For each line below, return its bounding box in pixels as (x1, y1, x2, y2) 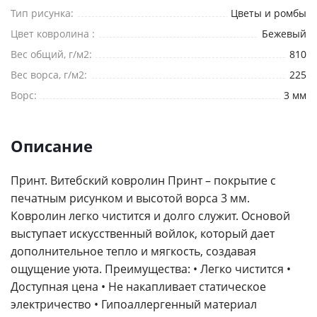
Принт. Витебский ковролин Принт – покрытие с (11, 173, 276, 189)
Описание (11, 135, 93, 157)
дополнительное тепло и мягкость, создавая (11, 243, 256, 260)
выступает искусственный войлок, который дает (11, 226, 275, 242)
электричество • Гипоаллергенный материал (11, 296, 257, 313)
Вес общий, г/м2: (11, 47, 92, 62)
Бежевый (262, 27, 306, 41)
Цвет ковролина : (11, 27, 95, 41)
